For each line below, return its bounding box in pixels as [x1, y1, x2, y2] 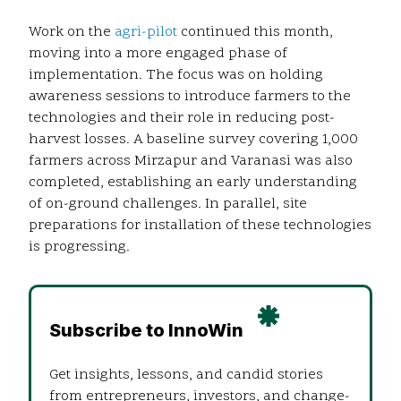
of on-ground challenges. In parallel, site [29, 194, 307, 215]
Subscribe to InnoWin [49, 320, 243, 342]
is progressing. [29, 237, 133, 258]
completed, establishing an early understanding [29, 173, 357, 193]
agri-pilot [115, 22, 177, 43]
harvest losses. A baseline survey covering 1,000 [29, 130, 358, 150]
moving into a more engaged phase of [29, 44, 287, 64]
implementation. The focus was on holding [29, 65, 323, 86]
